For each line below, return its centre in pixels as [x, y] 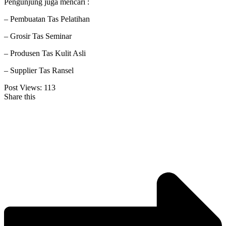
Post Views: [23, 88]
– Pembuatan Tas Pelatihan [47, 19]
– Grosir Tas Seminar [38, 36]
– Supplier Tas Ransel [39, 71]
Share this [20, 97]
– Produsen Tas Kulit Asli [45, 53]
